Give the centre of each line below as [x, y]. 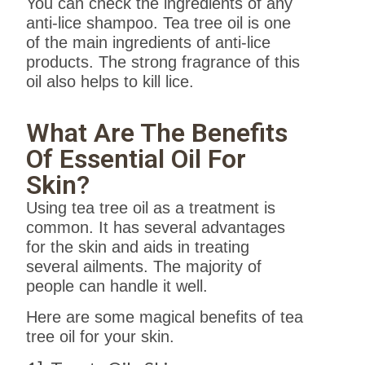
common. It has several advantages [156, 227]
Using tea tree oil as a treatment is [151, 207]
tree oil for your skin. [101, 337]
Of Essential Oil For [136, 158]
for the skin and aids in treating [138, 246]
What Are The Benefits [157, 132]
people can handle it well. [117, 286]
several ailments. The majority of [144, 266]
